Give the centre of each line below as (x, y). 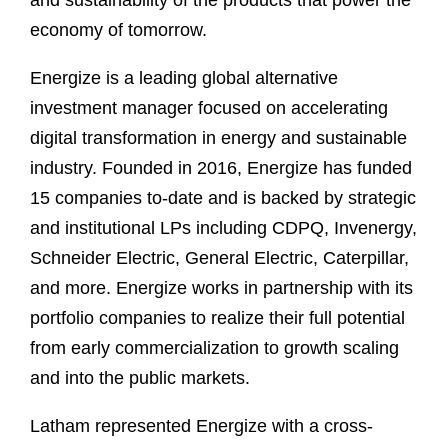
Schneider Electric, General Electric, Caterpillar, (219, 258)
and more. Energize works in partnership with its (221, 288)
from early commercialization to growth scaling (214, 348)
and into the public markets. (142, 378)
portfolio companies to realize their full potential (217, 318)
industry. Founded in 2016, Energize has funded (221, 168)
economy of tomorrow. (121, 30)
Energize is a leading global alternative (184, 78)
